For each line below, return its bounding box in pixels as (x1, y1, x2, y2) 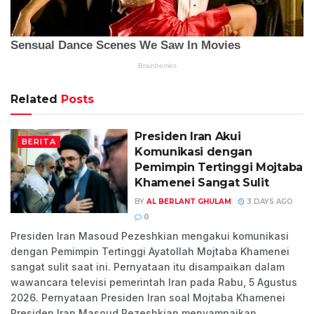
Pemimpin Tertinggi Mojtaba (135, 161, 303, 175)
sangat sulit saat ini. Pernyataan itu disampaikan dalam (11, 261, 285, 273)
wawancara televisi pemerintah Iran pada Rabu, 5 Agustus (11, 276, 297, 289)
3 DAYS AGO (245, 197, 294, 207)
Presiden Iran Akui (135, 130, 241, 144)
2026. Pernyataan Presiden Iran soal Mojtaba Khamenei (11, 292, 285, 304)
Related (11, 93, 57, 107)
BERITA (22, 137, 56, 147)
